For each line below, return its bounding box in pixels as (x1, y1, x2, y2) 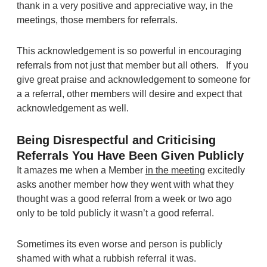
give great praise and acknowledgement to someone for (16, 74, 250, 85)
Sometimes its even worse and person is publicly (16, 238, 222, 249)
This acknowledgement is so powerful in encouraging (16, 45, 241, 56)
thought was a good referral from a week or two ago (16, 193, 232, 204)
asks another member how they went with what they (16, 179, 234, 190)
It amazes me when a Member (16, 164, 145, 175)
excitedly (204, 164, 245, 175)
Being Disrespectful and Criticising (16, 133, 216, 147)
